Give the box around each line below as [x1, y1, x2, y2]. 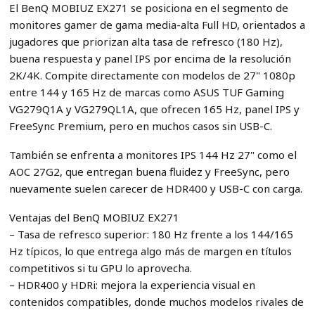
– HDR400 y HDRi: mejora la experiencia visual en [8, 277, 255, 292]
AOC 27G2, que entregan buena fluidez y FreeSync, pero [8, 165, 290, 179]
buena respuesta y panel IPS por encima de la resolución [8, 51, 291, 66]
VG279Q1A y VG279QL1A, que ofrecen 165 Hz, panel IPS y [8, 102, 300, 117]
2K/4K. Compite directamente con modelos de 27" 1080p [8, 68, 295, 83]
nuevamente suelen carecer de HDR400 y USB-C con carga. [8, 181, 302, 195]
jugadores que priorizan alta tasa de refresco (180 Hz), [8, 34, 283, 49]
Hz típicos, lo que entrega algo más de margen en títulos [8, 243, 292, 258]
